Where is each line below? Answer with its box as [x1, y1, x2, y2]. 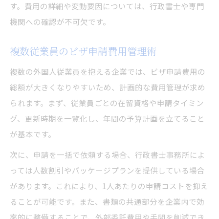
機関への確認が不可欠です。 [10, 16, 110, 27]
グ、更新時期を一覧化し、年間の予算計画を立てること [10, 113, 205, 124]
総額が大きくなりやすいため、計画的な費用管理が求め [10, 82, 205, 93]
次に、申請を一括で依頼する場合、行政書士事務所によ [10, 149, 205, 160]
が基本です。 [10, 129, 56, 140]
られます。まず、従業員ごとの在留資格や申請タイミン [10, 97, 204, 109]
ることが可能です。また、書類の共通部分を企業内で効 [10, 196, 204, 207]
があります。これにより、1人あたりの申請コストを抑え [10, 180, 208, 192]
